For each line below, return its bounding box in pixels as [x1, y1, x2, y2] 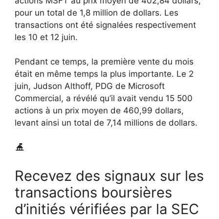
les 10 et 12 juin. [15, 32, 78, 42]
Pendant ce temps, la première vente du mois [15, 57, 194, 67]
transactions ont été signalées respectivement [15, 20, 196, 30]
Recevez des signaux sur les [15, 167, 204, 185]
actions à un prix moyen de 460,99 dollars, [15, 106, 184, 116]
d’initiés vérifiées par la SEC [15, 200, 199, 218]
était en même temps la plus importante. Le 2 [15, 69, 194, 79]
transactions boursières [15, 184, 172, 201]
